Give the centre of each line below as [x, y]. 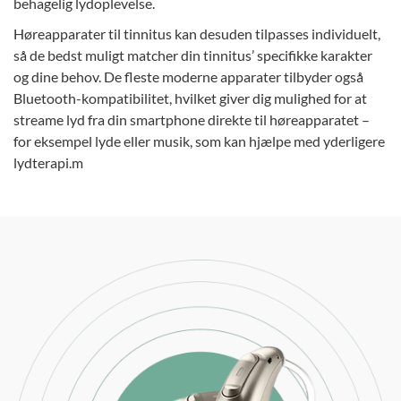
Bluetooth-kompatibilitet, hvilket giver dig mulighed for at [190, 98]
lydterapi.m [48, 162]
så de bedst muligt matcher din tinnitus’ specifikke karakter [193, 55]
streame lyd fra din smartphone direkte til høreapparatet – [192, 119]
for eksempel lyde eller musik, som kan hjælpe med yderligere [199, 141]
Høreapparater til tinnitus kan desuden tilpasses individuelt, [197, 33]
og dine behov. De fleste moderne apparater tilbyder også [188, 76]
